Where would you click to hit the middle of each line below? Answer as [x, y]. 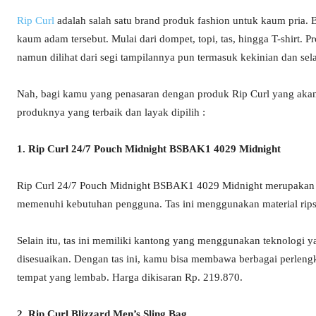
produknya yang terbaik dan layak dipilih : [111, 113]
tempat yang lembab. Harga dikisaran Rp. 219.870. [130, 278]
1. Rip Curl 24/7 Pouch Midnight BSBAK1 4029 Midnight [149, 149]
